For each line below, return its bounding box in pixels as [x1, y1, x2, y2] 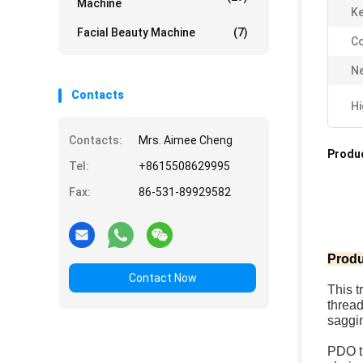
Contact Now [128, 271, 197, 284]
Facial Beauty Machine [77, 26, 195, 39]
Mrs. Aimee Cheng [139, 134, 233, 147]
